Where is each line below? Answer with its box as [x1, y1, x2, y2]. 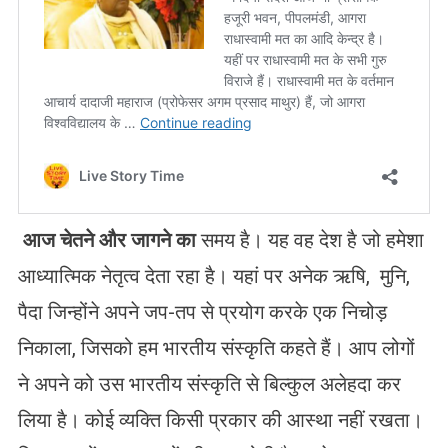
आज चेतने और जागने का [22, 227, 196, 252]
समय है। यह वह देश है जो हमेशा [195, 227, 424, 252]
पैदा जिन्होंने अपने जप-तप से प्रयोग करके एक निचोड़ [17, 299, 387, 324]
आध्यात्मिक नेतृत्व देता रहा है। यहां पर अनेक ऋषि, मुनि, [17, 263, 410, 288]
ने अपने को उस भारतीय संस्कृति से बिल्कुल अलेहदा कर [17, 371, 401, 396]
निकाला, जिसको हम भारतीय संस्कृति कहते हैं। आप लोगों [17, 335, 415, 360]
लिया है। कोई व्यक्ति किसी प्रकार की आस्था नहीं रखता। [17, 407, 423, 432]
